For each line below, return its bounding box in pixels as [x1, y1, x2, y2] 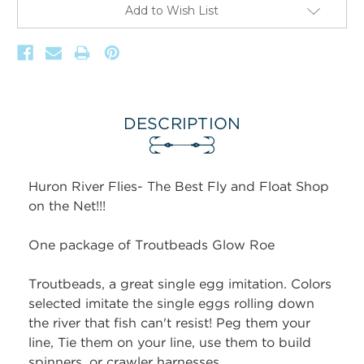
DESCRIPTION [123, 117, 241, 132]
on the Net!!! [28, 201, 106, 214]
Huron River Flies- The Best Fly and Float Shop [28, 181, 329, 194]
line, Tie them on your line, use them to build [28, 337, 311, 350]
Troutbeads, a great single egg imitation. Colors [28, 279, 331, 292]
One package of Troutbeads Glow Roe [28, 240, 275, 253]
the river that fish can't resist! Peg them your [28, 318, 310, 331]
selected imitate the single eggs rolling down [28, 298, 314, 311]
